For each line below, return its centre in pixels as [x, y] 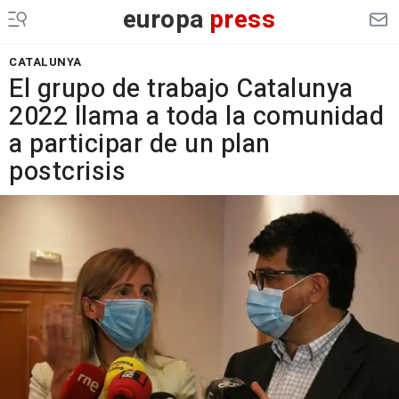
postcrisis [67, 172]
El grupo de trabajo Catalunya [181, 89]
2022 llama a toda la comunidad [196, 117]
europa [163, 20]
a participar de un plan [140, 144]
